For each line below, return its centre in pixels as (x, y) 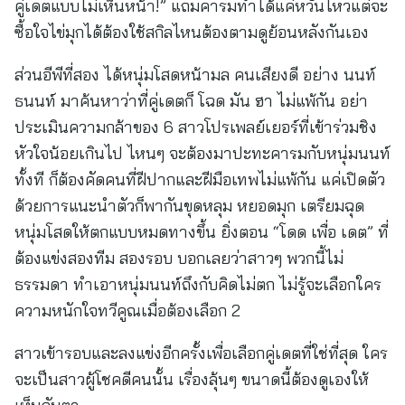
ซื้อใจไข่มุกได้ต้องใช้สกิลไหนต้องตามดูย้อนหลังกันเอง (192, 32)
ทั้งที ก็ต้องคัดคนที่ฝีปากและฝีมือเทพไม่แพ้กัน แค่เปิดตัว (200, 179)
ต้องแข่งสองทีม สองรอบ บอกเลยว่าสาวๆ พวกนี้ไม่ (179, 258)
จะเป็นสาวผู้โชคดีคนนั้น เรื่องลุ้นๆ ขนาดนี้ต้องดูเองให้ (192, 379)
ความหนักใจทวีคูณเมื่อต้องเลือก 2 (127, 311)
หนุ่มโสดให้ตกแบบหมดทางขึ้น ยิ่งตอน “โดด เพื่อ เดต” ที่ (202, 232)
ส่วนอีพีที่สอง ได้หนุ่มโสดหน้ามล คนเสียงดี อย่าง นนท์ (195, 75)
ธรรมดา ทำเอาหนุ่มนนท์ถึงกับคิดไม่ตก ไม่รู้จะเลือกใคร (198, 284)
